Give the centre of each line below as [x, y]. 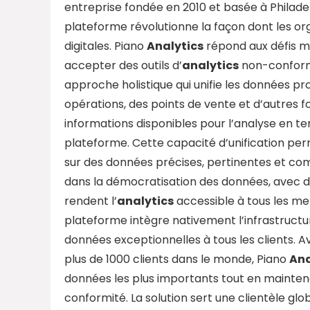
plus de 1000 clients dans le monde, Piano [177, 259]
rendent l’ [91, 201]
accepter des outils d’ [123, 65]
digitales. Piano [106, 46]
